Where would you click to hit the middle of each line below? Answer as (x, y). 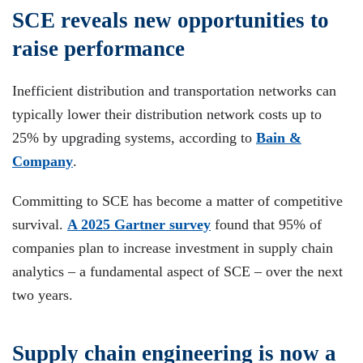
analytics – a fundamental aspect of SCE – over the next (177, 271)
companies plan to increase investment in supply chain (173, 248)
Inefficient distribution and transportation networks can (174, 91)
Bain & (279, 138)
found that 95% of (266, 224)
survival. (40, 224)
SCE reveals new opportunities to (171, 20)
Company (43, 161)
